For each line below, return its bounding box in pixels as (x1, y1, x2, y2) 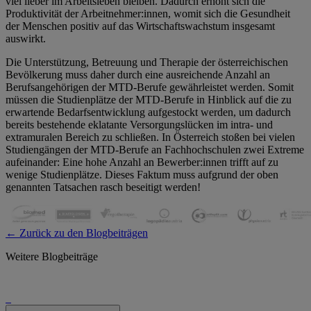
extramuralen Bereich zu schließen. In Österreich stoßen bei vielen (6, 131, 295, 143)
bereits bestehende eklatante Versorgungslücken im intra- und (6, 118, 273, 131)
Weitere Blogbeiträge (6, 251, 98, 263)
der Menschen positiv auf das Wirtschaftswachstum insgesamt (6, 19, 275, 32)
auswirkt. (6, 32, 46, 44)
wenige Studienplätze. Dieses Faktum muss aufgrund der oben (6, 168, 278, 180)
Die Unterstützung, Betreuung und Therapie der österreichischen (6, 56, 288, 68)
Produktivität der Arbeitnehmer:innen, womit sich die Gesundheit (6, 7, 290, 19)
